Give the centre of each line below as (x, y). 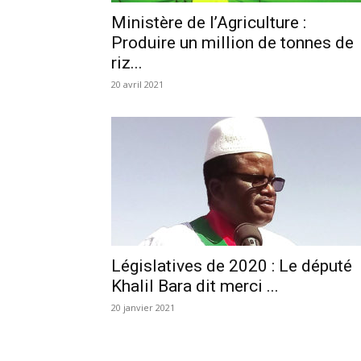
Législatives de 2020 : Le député (232, 266)
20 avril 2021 (137, 84)
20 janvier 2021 (143, 307)
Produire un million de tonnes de (232, 42)
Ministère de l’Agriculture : (209, 22)
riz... (127, 62)
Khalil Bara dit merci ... (195, 286)
